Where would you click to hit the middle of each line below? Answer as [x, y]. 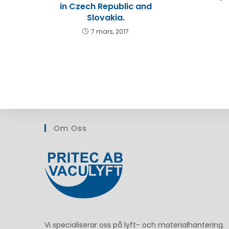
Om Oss [70, 128]
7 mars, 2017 [110, 31]
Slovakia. [106, 18]
